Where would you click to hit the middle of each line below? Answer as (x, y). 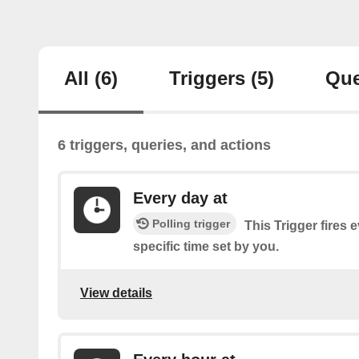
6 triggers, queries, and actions (164, 145)
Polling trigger (191, 224)
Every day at (180, 198)
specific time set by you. (206, 247)
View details (116, 292)
